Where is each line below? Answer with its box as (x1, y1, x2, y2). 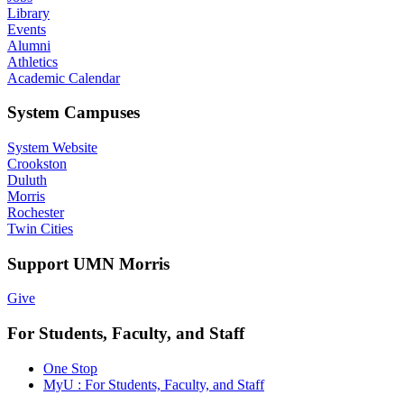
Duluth (7, 171, 47, 188)
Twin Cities (7, 220, 73, 236)
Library (7, 5, 50, 21)
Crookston (7, 155, 67, 171)
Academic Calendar (7, 69, 120, 86)
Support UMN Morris (7, 253, 170, 273)
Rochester (7, 204, 64, 220)
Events (7, 21, 46, 37)
